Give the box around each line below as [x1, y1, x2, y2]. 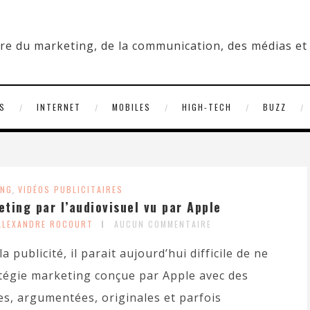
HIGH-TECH [181, 101, 232, 113]
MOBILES [111, 101, 151, 113]
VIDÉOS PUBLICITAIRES [18, 183, 123, 195]
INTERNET [36, 101, 81, 113]
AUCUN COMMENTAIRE [114, 218, 212, 230]
